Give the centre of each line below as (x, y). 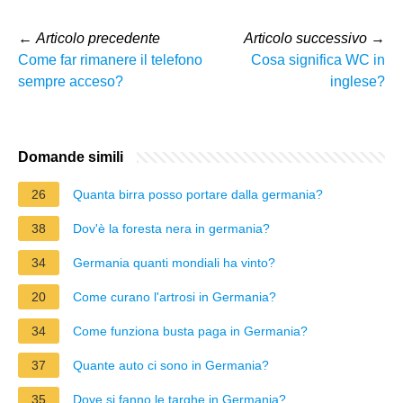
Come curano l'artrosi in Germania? (175, 296)
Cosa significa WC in (318, 59)
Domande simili (71, 157)
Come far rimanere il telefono (110, 59)
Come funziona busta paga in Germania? (190, 331)
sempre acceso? (71, 81)
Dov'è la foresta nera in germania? (171, 228)
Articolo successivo (305, 38)
